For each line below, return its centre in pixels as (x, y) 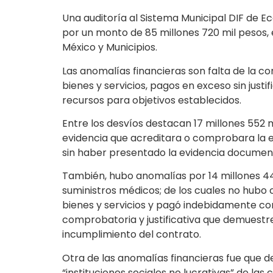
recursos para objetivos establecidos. (152, 100)
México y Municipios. (110, 48)
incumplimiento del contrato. (132, 235)
